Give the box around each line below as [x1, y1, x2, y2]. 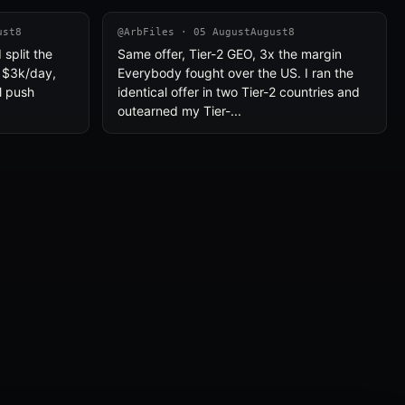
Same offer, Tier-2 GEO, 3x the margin [117, 46, 342, 61]
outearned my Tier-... [117, 103, 241, 118]
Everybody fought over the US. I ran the [117, 65, 353, 80]
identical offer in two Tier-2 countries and [117, 84, 360, 99]
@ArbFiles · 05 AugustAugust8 [117, 26, 295, 38]
